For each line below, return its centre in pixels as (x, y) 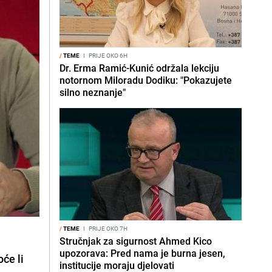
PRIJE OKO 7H (107, 228)
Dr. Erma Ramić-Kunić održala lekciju (139, 68)
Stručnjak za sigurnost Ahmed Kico (136, 241)
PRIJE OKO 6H (107, 55)
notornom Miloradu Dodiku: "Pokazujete (146, 80)
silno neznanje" (93, 92)
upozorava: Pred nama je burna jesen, (142, 253)
